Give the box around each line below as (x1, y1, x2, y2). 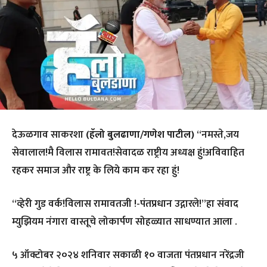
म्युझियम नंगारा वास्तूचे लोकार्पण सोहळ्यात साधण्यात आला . (12, 213, 237, 230)
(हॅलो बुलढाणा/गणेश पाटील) (83, 126, 197, 143)
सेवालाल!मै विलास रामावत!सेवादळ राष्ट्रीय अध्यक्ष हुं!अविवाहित (12, 144, 244, 161)
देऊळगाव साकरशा (12, 126, 83, 143)
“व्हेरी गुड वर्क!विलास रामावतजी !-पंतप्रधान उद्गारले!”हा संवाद (12, 195, 238, 212)
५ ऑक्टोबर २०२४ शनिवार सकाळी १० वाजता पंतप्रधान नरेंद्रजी (12, 246, 244, 263)
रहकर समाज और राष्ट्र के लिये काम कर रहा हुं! (12, 162, 179, 179)
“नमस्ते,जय (197, 126, 239, 143)
